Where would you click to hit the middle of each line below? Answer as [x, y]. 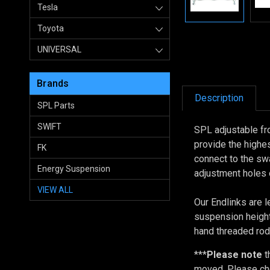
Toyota [51, 28]
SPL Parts [56, 105]
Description [219, 98]
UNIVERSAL [59, 49]
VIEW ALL [55, 190]
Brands [53, 83]
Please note [235, 254]
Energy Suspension [74, 168]
